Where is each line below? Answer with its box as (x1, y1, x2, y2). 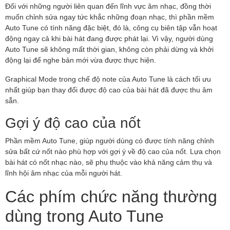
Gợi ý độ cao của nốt (5, 113, 141, 131)
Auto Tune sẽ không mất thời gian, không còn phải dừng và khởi (5, 44, 214, 53)
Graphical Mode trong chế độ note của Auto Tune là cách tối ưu (5, 74, 211, 83)
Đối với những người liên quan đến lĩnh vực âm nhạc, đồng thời (5, 1, 211, 10)
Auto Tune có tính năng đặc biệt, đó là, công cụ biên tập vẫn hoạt (5, 23, 217, 32)
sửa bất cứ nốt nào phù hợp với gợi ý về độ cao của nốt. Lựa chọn (5, 146, 221, 156)
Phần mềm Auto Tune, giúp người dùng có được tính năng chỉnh (5, 136, 214, 145)
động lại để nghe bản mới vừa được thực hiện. (5, 55, 156, 64)
